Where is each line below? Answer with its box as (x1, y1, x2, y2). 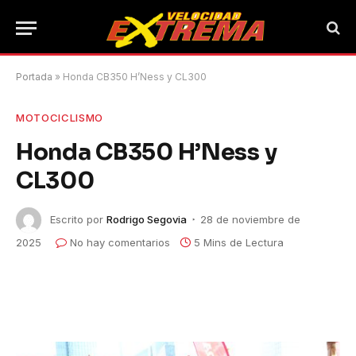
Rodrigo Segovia (106, 212, 187, 226)
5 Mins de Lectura (194, 236, 284, 249)
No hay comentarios (70, 236, 170, 249)
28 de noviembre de (200, 212, 300, 226)
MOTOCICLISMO (16, 111, 103, 124)
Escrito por (50, 212, 103, 226)
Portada (16, 71, 52, 83)
